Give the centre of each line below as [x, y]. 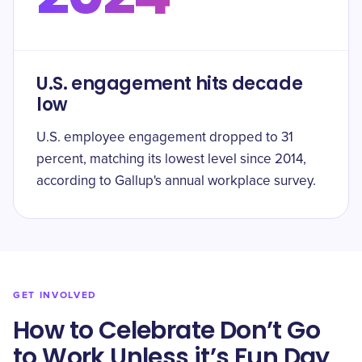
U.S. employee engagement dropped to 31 [165, 138]
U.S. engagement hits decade [170, 84]
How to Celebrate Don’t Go [166, 330]
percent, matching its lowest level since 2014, [171, 160]
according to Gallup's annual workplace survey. [176, 181]
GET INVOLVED [55, 295]
